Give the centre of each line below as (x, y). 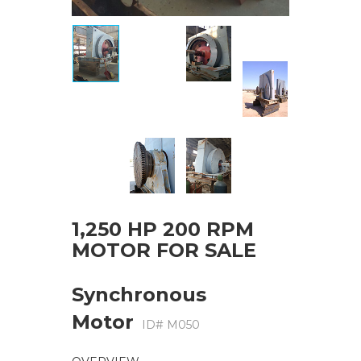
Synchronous (139, 295)
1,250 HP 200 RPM (163, 230)
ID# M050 (171, 325)
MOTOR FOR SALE (164, 251)
